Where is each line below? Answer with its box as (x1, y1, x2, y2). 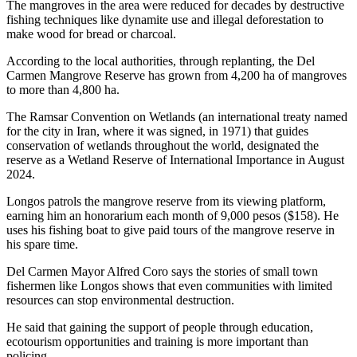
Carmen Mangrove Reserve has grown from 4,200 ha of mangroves (6, 68, 347, 82)
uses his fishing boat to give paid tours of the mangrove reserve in (6, 222, 335, 237)
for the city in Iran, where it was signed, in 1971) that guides (6, 124, 308, 138)
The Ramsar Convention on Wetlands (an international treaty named (6, 109, 347, 124)
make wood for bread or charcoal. (6, 26, 176, 41)
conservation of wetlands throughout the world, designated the (6, 138, 319, 152)
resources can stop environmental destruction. (6, 292, 234, 307)
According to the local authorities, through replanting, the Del (6, 53, 315, 68)
